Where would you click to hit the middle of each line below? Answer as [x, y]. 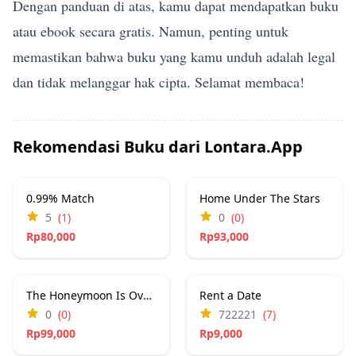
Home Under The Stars [260, 199]
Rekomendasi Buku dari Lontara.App [158, 147]
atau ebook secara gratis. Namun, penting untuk [151, 31]
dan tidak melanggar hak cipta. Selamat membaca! [159, 82]
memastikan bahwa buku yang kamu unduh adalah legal [174, 57]
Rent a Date [230, 296]
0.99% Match [60, 199]
